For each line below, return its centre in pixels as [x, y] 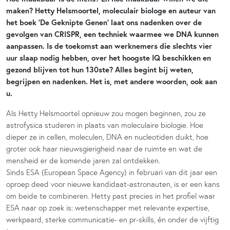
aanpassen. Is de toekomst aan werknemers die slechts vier [109, 46]
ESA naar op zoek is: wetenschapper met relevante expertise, [108, 207]
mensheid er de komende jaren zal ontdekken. [83, 160]
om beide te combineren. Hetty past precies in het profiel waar [111, 196]
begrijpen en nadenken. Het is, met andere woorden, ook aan [112, 81]
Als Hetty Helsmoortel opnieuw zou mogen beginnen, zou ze [106, 113]
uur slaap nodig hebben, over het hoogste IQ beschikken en [109, 57]
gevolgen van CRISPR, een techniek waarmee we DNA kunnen [112, 34]
